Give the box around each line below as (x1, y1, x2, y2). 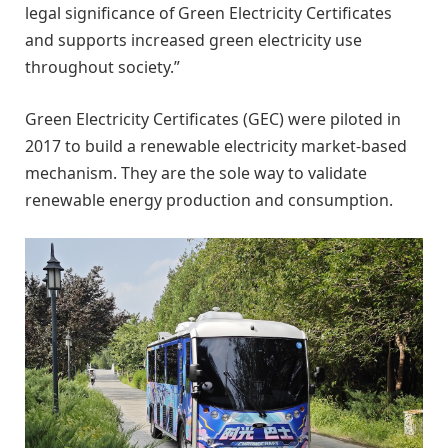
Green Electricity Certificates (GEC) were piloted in (25, 107, 401, 130)
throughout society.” (25, 56, 180, 79)
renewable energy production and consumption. (25, 188, 393, 211)
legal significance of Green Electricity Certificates (25, 2, 392, 25)
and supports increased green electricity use (25, 29, 362, 52)
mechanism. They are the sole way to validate (25, 161, 367, 184)
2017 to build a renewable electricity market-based (25, 134, 407, 157)
